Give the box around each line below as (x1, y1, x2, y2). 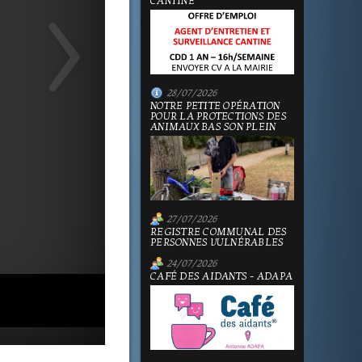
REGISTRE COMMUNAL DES (150, 225, 288, 238)
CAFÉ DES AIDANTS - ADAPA (150, 270, 293, 283)
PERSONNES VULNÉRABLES (150, 236, 284, 249)
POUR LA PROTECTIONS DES (150, 110, 287, 123)
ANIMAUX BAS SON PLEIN (150, 120, 276, 133)
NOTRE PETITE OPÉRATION (150, 99, 280, 112)
